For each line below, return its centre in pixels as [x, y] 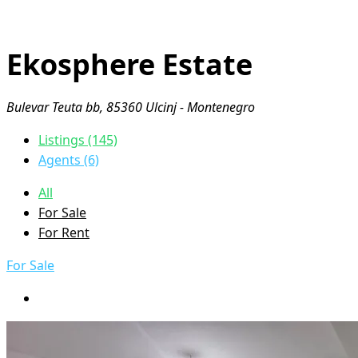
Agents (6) [69, 160]
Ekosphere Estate [129, 64]
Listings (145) [78, 140]
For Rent [64, 233]
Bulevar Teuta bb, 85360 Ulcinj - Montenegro [131, 107]
